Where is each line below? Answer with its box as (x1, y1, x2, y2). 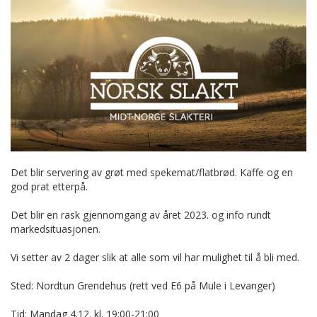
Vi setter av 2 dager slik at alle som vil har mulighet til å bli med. (11, 250, 299, 264)
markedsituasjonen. (11, 221, 100, 236)
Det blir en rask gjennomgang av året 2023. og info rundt (11, 207, 271, 221)
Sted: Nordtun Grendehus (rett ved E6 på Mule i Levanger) (11, 278, 275, 292)
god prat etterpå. (11, 179, 88, 193)
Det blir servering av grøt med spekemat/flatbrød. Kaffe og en (11, 165, 293, 179)
